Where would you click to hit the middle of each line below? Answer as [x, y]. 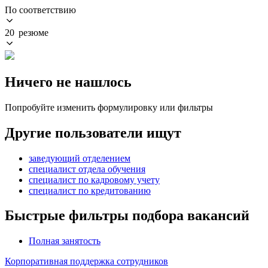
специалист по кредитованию [90, 190]
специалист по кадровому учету [94, 179]
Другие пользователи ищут [93, 133]
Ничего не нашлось [68, 82]
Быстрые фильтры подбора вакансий [127, 216]
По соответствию [40, 10]
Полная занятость [65, 241]
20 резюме [27, 32]
